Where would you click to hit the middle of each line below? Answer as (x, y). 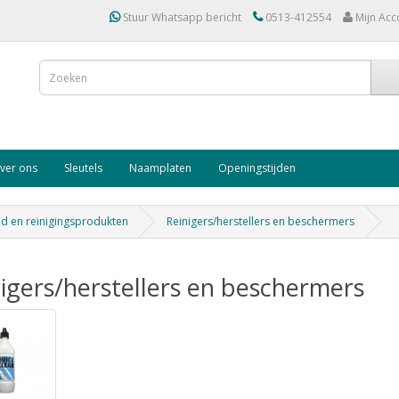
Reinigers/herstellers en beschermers (261, 221)
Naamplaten (160, 168)
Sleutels (83, 168)
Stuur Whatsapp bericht (181, 17)
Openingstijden (257, 168)
